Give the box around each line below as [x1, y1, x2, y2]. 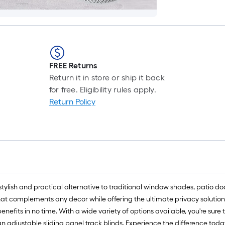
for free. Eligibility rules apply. [49, 85, 156, 94]
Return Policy [49, 97, 95, 106]
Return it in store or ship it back [49, 73, 165, 82]
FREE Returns [49, 61, 97, 70]
